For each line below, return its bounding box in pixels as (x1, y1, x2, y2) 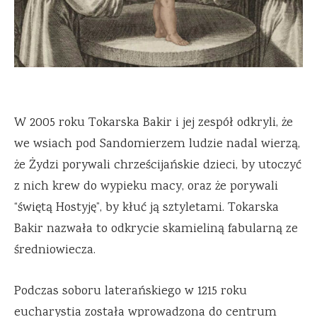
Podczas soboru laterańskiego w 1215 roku (14, 282, 247, 301)
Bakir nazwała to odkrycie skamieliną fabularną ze (14, 219, 298, 238)
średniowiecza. (14, 241, 96, 260)
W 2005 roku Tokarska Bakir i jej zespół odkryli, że (14, 113, 293, 132)
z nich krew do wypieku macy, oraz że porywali (14, 177, 278, 196)
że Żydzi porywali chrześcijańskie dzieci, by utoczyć (14, 156, 301, 175)
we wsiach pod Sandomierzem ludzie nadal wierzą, (14, 134, 300, 154)
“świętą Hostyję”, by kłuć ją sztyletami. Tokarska (14, 198, 279, 217)
